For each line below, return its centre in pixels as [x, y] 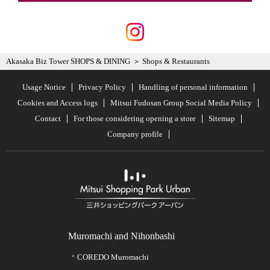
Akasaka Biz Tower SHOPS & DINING [68, 61]
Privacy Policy [102, 87]
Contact [48, 118]
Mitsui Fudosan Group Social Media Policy [181, 102]
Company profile [135, 134]
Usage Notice [44, 87]
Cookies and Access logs [58, 102]
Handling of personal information [193, 87]
